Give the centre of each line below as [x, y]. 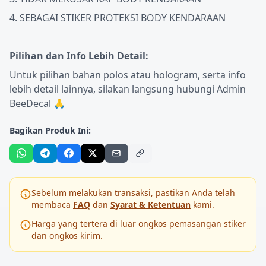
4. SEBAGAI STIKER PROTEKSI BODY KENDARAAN [118, 18]
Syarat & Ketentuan [151, 205]
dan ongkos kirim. [67, 235]
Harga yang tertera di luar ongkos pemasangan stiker [139, 224]
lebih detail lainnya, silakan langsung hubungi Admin [128, 89]
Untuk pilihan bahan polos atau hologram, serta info [128, 75]
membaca [52, 205]
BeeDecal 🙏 [37, 103]
